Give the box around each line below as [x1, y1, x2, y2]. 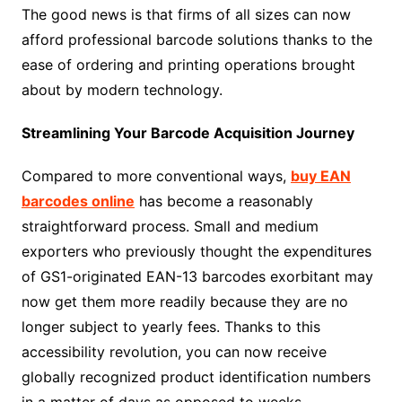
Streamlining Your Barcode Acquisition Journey [21, 124, 354, 143]
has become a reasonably [134, 192, 313, 211]
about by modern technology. [21, 81, 223, 100]
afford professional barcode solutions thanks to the [21, 31, 372, 49]
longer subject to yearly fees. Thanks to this [21, 318, 320, 336]
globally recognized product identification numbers [21, 368, 371, 387]
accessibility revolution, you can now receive [21, 343, 327, 362]
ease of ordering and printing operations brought [21, 56, 355, 74]
